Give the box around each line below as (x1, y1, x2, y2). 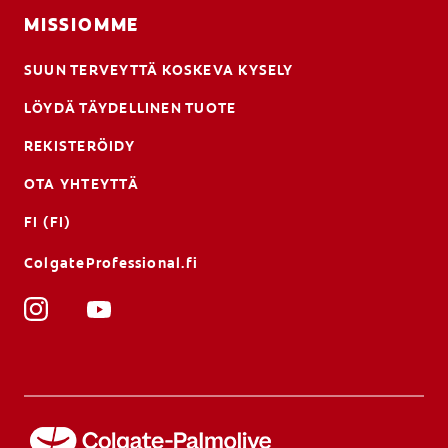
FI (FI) (24, 213, 72, 232)
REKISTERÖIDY (24, 137, 135, 156)
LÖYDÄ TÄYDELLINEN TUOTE (24, 99, 237, 118)
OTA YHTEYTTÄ (24, 175, 139, 194)
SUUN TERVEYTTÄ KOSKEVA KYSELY (24, 61, 294, 80)
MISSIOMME (24, 13, 140, 38)
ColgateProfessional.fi (24, 254, 199, 273)
